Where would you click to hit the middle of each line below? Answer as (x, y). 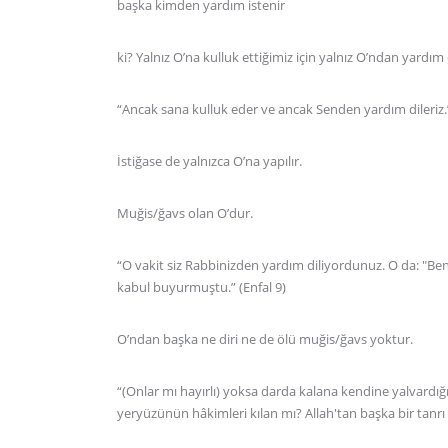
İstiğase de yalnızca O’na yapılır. (209, 161)
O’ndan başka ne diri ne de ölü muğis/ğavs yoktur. (265, 339)
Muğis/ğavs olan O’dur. (185, 213)
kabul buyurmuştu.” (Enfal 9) (201, 287)
